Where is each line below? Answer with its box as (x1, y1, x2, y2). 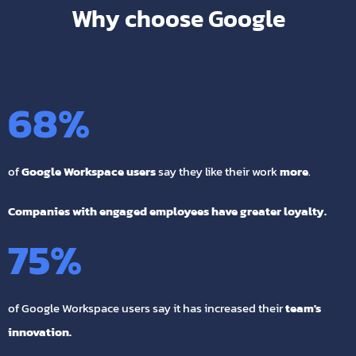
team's (285, 299, 321, 318)
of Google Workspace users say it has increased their (8, 299, 285, 318)
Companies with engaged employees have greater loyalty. (8, 202, 327, 221)
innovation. (8, 323, 72, 342)
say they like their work (156, 162, 280, 181)
